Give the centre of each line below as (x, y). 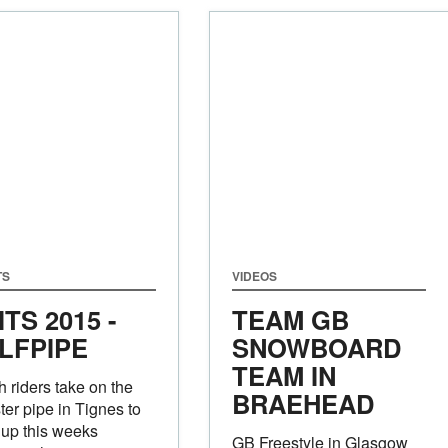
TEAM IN (283, 375)
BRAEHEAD (302, 403)
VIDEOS (254, 275)
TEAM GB (290, 319)
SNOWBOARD (316, 347)
